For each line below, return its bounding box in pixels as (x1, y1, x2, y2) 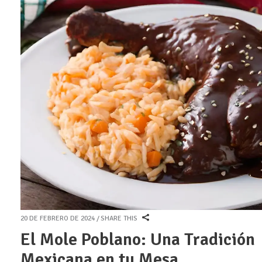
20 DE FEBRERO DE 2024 (20, 214, 95, 223)
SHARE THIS (101, 214, 137, 223)
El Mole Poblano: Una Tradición (20, 229, 255, 251)
